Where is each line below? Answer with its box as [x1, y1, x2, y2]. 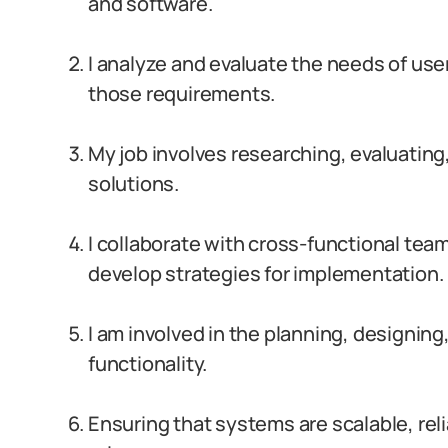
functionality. [88, 350, 208, 377]
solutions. [88, 170, 180, 197]
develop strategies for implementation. [88, 260, 444, 287]
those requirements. [88, 80, 276, 107]
